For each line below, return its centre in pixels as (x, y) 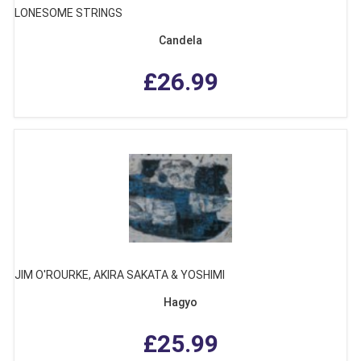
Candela (180, 41)
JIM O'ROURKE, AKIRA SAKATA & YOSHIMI (120, 275)
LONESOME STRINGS (68, 13)
